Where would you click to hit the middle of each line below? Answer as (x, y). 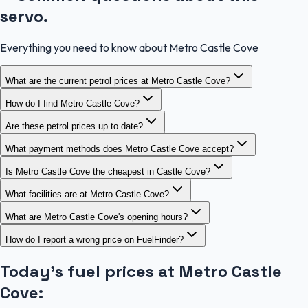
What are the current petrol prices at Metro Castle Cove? (118, 81)
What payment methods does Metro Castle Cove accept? (120, 149)
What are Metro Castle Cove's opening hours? (97, 217)
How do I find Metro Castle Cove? (73, 104)
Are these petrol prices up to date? (74, 126)
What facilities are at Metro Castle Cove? (87, 195)
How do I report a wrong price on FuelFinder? (95, 240)
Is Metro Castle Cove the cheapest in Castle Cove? (108, 172)
